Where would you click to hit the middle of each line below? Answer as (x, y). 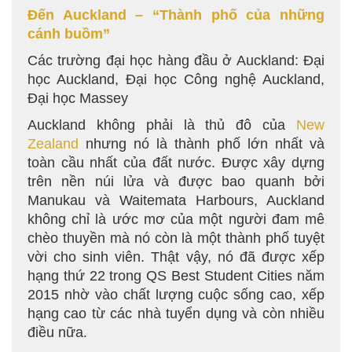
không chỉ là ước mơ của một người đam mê (176, 219)
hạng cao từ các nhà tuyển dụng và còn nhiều (176, 313)
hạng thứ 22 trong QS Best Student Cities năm (176, 276)
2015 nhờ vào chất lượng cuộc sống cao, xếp (176, 295)
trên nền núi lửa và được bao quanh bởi (176, 181)
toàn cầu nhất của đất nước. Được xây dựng (176, 163)
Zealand (53, 144)
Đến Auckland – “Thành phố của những (176, 15)
